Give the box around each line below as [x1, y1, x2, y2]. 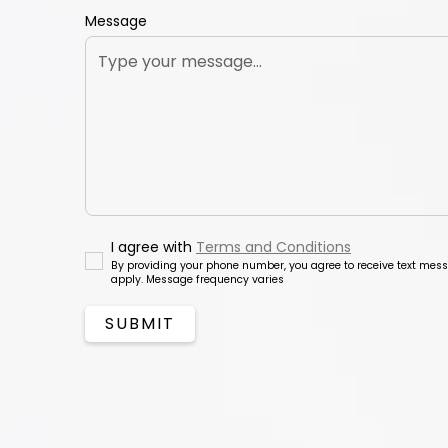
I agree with [111, 237, 196, 258]
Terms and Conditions [196, 237, 351, 258]
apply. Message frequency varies [111, 271, 284, 287]
